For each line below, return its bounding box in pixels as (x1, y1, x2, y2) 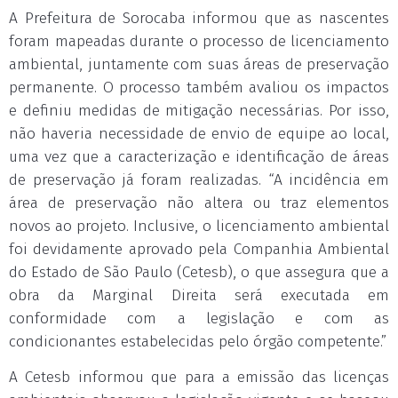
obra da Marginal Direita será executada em (9, 286, 389, 305)
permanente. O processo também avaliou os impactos (9, 78, 389, 97)
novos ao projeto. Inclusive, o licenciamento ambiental (9, 217, 389, 235)
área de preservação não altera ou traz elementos (9, 194, 389, 212)
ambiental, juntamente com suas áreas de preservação (9, 55, 389, 74)
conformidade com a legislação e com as (9, 309, 389, 328)
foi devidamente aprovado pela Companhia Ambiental (9, 240, 389, 259)
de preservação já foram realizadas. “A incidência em (9, 171, 389, 189)
